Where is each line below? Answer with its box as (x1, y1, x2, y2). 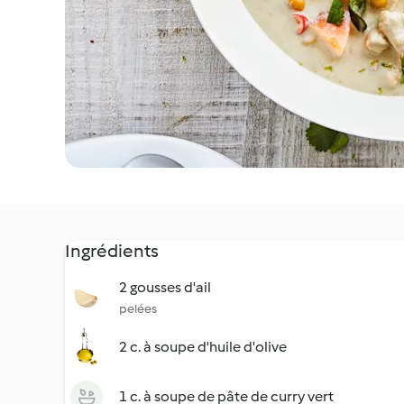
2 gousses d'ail (119, 279, 211, 296)
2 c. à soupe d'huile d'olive (119, 338, 287, 355)
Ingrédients (65, 240, 159, 262)
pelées (119, 301, 157, 317)
